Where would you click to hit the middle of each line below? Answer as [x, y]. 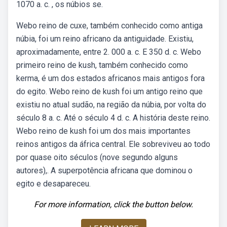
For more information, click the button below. [113, 204]
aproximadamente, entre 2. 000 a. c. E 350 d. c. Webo [109, 52]
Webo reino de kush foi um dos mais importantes [103, 131]
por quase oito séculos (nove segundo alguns [97, 157]
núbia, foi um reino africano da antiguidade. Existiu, [105, 39]
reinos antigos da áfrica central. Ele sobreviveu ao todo [113, 144]
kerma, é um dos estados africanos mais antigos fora [110, 78]
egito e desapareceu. [53, 184]
